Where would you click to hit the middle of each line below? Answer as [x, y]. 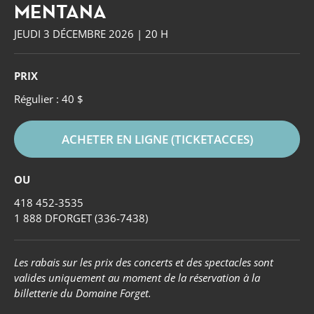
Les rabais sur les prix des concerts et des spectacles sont [144, 262]
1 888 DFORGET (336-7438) [81, 218]
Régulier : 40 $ [49, 99]
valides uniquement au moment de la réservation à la [137, 278]
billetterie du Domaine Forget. [83, 293]
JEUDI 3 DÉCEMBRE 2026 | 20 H [91, 34]
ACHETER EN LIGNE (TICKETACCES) [157, 139]
